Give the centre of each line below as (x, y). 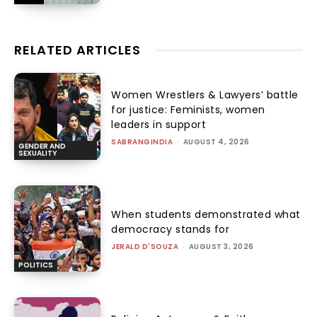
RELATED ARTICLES (77, 50)
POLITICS (36, 265)
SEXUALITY (38, 153)
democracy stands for (171, 230)
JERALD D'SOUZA (145, 247)
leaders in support (159, 125)
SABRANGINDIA (142, 142)
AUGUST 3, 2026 (221, 247)
